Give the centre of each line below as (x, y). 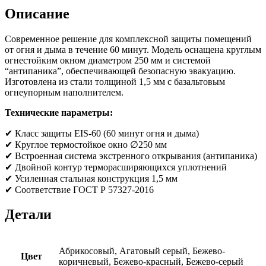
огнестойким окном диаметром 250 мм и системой (108, 60)
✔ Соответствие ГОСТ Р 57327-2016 (79, 189)
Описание (37, 13)
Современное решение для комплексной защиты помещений (128, 39)
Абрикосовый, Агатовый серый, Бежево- (142, 251)
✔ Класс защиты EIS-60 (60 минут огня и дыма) (102, 133)
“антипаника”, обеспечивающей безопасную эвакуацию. (120, 71)
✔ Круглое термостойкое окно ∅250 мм (86, 144)
